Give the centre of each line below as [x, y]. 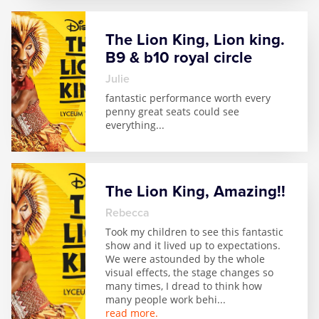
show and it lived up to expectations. [193, 245]
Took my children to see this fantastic [194, 232]
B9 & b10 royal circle [179, 58]
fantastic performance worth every [188, 98]
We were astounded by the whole [185, 259]
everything [131, 125]
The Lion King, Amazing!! [195, 192]
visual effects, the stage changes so [189, 272]
